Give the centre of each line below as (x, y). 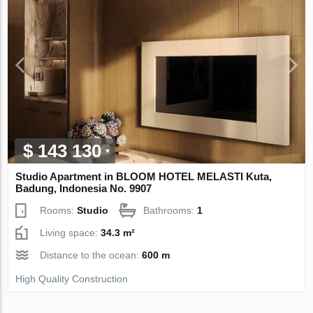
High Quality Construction (72, 278)
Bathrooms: (170, 210)
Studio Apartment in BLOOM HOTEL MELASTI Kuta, (144, 176)
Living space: (71, 232)
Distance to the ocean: (91, 255)
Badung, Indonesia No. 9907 (84, 188)
